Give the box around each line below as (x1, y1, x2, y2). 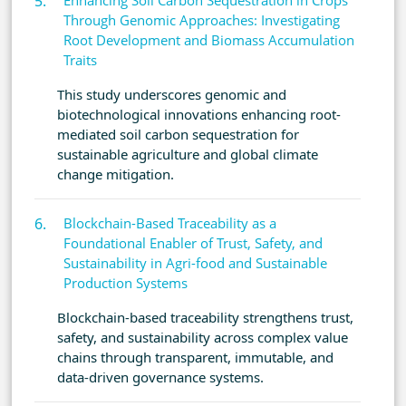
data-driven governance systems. (57, 368, 264, 387)
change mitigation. (57, 165, 174, 184)
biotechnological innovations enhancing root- (57, 105, 341, 124)
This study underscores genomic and (57, 85, 286, 104)
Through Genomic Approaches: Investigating (63, 11, 340, 30)
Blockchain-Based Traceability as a (63, 214, 276, 233)
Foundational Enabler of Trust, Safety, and (63, 234, 323, 253)
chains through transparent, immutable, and (57, 348, 333, 367)
